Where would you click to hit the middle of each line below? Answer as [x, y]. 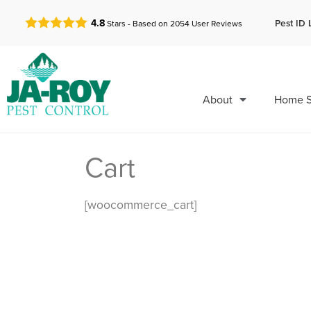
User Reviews [216, 24]
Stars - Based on [138, 24]
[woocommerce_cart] [141, 204]
